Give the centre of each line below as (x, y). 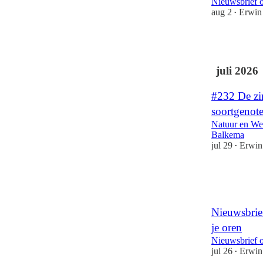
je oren (227, 228)
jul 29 (222, 145)
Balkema (228, 134)
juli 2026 (237, 71)
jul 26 (222, 251)
